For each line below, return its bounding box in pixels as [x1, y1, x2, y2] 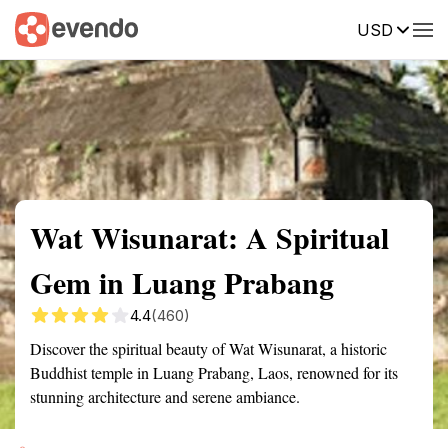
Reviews [385, 19, 441, 37]
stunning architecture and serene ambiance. [30, 386, 300, 407]
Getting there [164, 19, 250, 37]
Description [280, 19, 355, 37]
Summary [15, 19, 75, 37]
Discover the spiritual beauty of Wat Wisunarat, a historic [30, 338, 387, 359]
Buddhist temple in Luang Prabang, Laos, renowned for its [30, 362, 398, 383]
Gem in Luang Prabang [30, 260, 334, 304]
